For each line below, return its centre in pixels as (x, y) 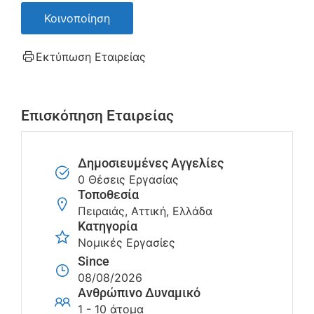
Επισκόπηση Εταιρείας (97, 116)
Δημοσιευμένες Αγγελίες (151, 164)
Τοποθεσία (108, 195)
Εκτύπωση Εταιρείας (91, 57)
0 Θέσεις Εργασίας (128, 180)
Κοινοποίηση (77, 19)
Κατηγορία (108, 227)
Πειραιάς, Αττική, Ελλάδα (145, 211)
